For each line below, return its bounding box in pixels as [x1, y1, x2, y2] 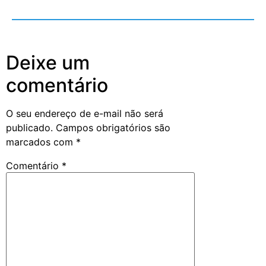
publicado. [6, 122, 53, 134]
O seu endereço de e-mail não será [6, 107, 163, 120]
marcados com [6, 136, 76, 148]
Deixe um [6, 51, 90, 75]
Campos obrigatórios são [56, 122, 170, 134]
